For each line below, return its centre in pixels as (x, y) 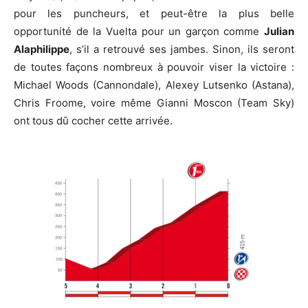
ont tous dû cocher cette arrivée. (93, 121)
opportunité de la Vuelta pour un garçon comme (139, 32)
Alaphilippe (42, 49)
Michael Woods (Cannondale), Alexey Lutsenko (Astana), (154, 85)
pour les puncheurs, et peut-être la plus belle (154, 14)
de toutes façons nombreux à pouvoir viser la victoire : (154, 67)
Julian (279, 32)
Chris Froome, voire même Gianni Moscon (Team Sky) (154, 103)
